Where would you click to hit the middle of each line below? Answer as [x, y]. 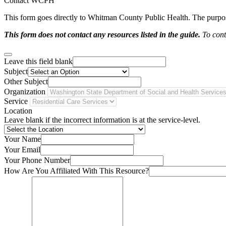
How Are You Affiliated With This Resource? [76, 171]
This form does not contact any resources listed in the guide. [102, 35]
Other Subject [26, 82]
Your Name [22, 139]
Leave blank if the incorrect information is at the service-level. [102, 120]
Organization [25, 92]
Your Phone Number [37, 160]
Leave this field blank [38, 62]
